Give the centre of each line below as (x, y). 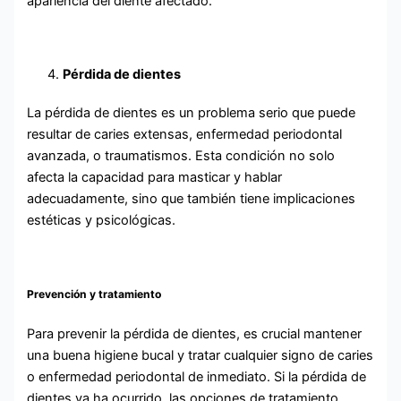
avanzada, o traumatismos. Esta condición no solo (181, 156)
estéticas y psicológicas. (102, 221)
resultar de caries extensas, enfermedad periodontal (185, 135)
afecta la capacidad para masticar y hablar (155, 178)
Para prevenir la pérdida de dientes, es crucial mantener (195, 334)
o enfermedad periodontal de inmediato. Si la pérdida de (197, 377)
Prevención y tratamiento (94, 294)
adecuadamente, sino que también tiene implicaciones (192, 199)
